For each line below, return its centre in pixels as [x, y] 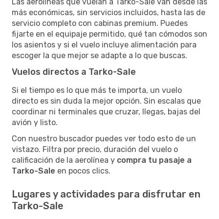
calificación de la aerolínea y [64, 160]
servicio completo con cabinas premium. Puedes [100, 23]
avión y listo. [35, 122]
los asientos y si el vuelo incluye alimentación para [104, 44]
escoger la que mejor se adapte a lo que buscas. [99, 55]
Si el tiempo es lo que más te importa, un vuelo [97, 90]
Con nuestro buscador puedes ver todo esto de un [104, 138]
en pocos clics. [83, 171]
